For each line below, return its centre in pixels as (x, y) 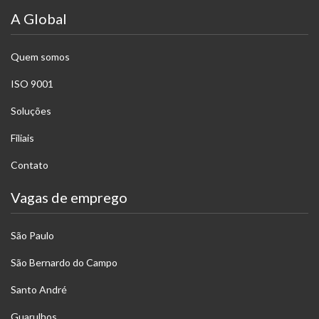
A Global (39, 19)
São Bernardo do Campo (64, 262)
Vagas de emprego (69, 197)
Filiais (22, 138)
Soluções (31, 111)
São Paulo (32, 235)
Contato (30, 165)
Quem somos (40, 57)
